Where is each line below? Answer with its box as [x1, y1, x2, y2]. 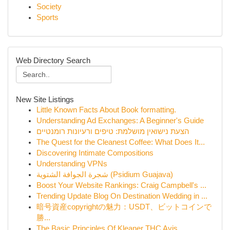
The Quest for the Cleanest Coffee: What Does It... [36, 138, 205, 146]
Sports [36, 13, 59, 22]
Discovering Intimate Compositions [36, 149, 154, 157]
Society [36, 3, 62, 11]
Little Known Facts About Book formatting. [36, 106, 176, 114]
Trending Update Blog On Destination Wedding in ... [36, 192, 207, 200]
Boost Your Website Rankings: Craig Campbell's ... [36, 181, 206, 189]
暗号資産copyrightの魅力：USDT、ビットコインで [36, 203, 212, 211]
